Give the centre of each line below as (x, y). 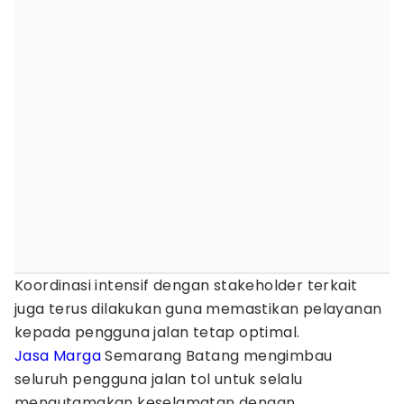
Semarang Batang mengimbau (217, 356)
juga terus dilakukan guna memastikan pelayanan (198, 309)
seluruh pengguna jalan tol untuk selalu (159, 379)
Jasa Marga (58, 356)
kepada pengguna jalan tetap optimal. (159, 332)
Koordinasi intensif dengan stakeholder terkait (186, 285)
